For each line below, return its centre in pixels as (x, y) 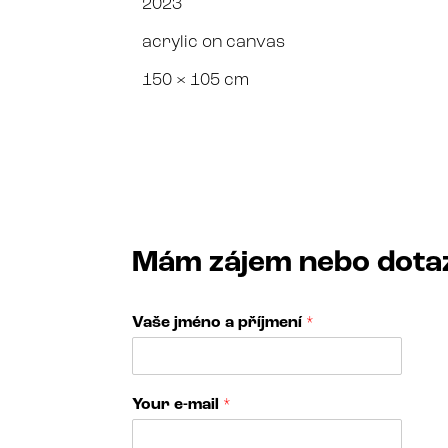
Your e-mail (177, 404)
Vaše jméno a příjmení (219, 322)
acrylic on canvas (213, 42)
